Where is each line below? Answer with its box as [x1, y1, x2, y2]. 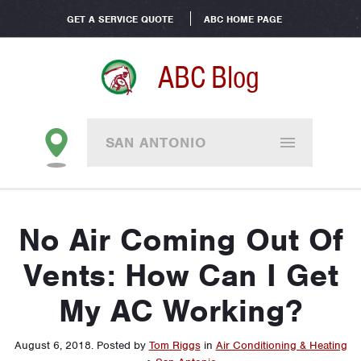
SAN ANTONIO [105, 134, 206, 151]
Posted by [96, 338, 149, 352]
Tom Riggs [148, 338, 201, 352]
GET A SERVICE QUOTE [66, 13, 173, 26]
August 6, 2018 [14, 338, 91, 352]
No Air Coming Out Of [18, 221, 343, 259]
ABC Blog [158, 58, 259, 97]
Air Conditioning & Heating [215, 338, 347, 352]
